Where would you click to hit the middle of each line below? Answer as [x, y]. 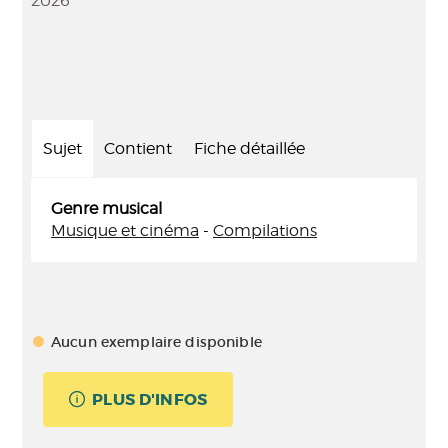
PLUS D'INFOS [150, 399]
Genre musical [106, 208]
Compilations [265, 230]
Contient [138, 148]
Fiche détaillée [249, 148]
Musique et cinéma [125, 230]
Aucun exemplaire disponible [156, 342]
